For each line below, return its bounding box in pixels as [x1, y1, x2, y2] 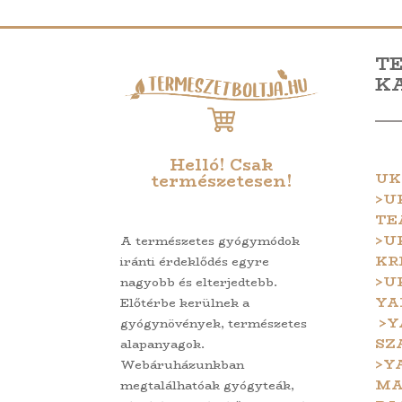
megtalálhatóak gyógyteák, [120, 375, 295, 394]
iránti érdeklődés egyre [120, 251, 270, 270]
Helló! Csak [170, 152, 274, 178]
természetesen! [150, 168, 293, 194]
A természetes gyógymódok [120, 231, 301, 249]
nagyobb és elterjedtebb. [120, 272, 278, 291]
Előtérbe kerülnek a [120, 293, 250, 311]
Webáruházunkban [120, 354, 245, 373]
